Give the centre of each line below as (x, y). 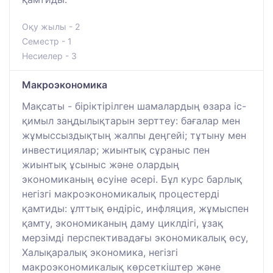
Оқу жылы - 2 (51, 26)
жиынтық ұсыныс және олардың (101, 164)
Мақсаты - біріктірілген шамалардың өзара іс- (134, 106)
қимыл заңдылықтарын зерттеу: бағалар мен (131, 120)
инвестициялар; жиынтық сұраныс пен (116, 150)
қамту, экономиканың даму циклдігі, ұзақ (122, 223)
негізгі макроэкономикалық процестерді (121, 193)
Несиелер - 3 (49, 55)
